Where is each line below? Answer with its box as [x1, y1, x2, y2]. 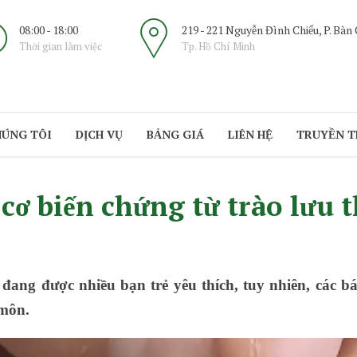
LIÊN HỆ [228, 127, 273, 142]
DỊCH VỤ [76, 127, 123, 142]
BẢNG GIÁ [147, 127, 204, 142]
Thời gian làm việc [19, 39, 102, 53]
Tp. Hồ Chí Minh [182, 39, 255, 53]
